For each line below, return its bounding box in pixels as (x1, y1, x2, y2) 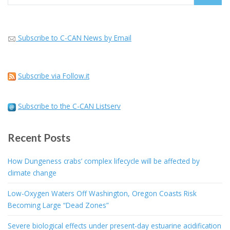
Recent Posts (8, 131, 70, 144)
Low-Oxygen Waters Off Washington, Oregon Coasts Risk (8, 188, 197, 199)
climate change (8, 168, 56, 178)
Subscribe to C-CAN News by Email (18, 33, 131, 43)
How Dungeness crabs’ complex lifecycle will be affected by (8, 156, 200, 166)
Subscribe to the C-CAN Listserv (18, 101, 121, 111)
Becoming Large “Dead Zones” (8, 200, 109, 210)
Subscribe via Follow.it (18, 70, 89, 81)
